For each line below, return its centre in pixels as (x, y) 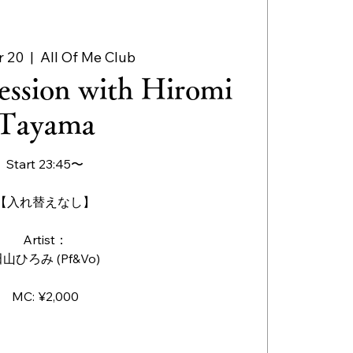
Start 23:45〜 (45, 164)
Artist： (45, 240)
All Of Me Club (87, 58)
